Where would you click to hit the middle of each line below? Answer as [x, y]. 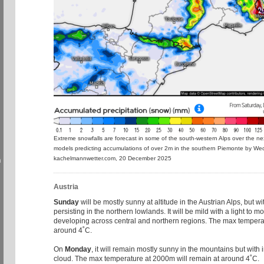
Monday [78, 249]
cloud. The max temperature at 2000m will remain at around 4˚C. [156, 258]
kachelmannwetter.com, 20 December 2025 [113, 159]
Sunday [66, 202]
